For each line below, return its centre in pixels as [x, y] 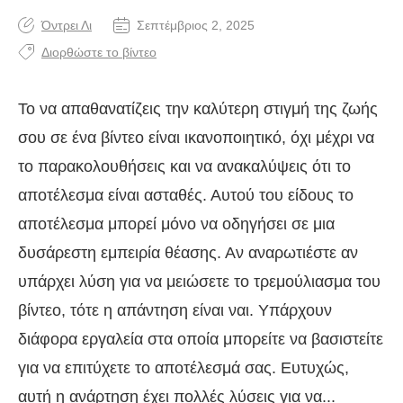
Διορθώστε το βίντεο [99, 53]
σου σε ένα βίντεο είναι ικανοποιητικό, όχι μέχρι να [196, 138]
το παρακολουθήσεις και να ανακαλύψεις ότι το [184, 167]
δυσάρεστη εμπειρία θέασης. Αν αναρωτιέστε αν [188, 253]
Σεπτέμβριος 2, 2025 [196, 26]
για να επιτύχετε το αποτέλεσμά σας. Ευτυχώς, [184, 368]
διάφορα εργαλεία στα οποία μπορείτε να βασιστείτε [201, 340]
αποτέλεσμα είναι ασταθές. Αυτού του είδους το [186, 196]
